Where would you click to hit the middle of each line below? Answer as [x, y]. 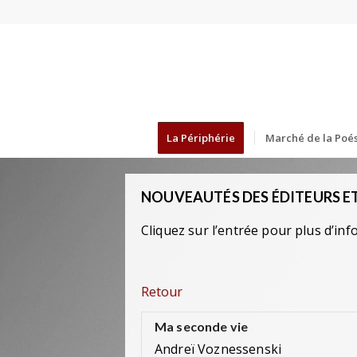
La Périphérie [200, 138]
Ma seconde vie [202, 327]
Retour [162, 291]
